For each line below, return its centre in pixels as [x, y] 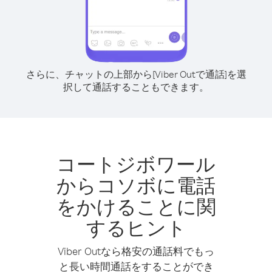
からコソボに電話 [136, 185]
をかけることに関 [136, 206]
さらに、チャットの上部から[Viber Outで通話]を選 [136, 74]
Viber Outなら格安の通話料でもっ [136, 251]
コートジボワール [136, 164]
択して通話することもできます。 [136, 87]
